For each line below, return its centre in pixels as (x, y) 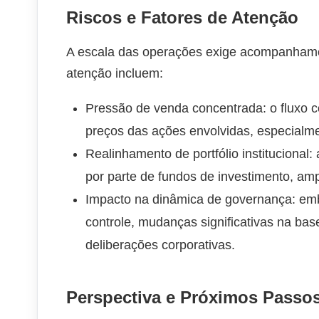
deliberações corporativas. (160, 245)
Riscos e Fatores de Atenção (182, 17)
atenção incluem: (115, 73)
